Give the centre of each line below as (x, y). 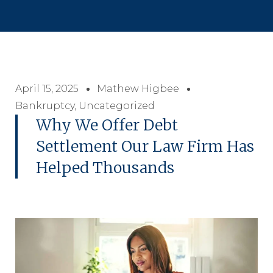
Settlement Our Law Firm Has (145, 147)
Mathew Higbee (138, 89)
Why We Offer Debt (107, 125)
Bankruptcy (45, 106)
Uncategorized (117, 106)
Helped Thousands (105, 168)
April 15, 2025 (47, 89)
